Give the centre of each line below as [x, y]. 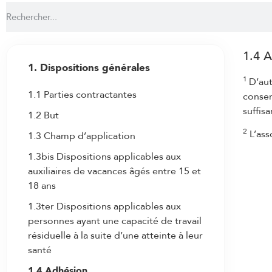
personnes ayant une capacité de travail [115, 221]
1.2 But [43, 115]
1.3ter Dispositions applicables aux [104, 206]
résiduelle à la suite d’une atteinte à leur [115, 236]
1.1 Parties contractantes [82, 95]
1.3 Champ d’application [82, 136]
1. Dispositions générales [89, 68]
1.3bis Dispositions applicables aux [104, 157]
